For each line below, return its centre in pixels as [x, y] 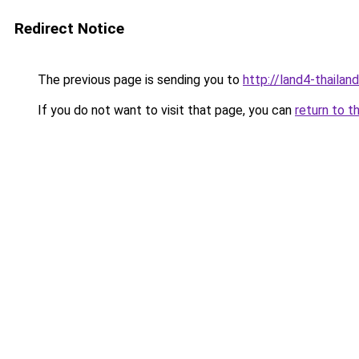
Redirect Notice [69, 28]
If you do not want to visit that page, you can [165, 110]
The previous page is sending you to [139, 80]
